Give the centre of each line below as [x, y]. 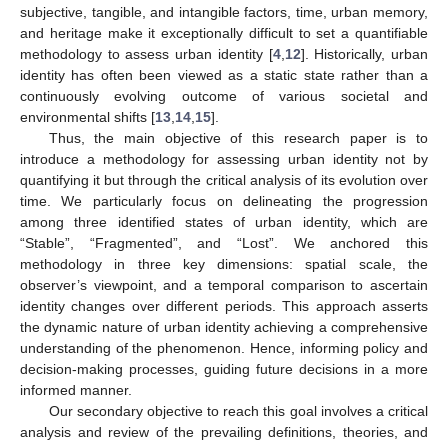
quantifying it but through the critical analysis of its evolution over [224, 179]
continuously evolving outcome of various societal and [224, 95]
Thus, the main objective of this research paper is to [238, 137]
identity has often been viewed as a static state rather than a [224, 74]
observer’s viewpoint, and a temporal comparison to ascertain [224, 284]
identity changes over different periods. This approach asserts [224, 305]
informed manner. [76, 389]
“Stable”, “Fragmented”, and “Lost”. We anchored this [224, 242]
